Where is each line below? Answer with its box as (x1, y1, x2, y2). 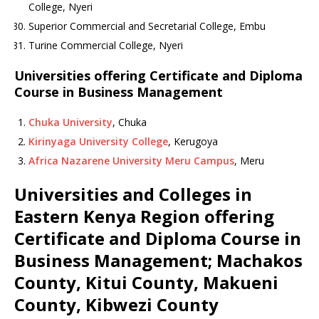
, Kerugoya (168, 135, 218, 148)
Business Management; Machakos (14, 249, 303, 272)
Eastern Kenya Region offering (14, 204, 274, 228)
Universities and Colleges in (14, 182, 252, 206)
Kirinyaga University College (28, 135, 168, 148)
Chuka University (28, 115, 113, 129)
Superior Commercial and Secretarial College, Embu (28, 19, 266, 33)
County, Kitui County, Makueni (14, 271, 278, 294)
